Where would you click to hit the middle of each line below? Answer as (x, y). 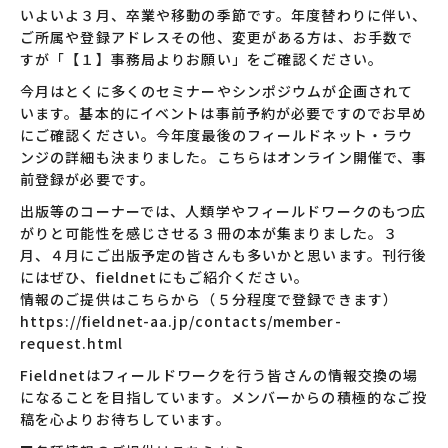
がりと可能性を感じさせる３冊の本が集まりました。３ (209, 233)
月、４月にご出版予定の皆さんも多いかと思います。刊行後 (224, 255)
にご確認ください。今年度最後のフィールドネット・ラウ (217, 135)
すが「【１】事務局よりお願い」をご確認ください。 (201, 59)
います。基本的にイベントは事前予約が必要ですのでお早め (224, 113)
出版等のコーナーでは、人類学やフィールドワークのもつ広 (223, 211)
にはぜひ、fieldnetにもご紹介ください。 (164, 277)
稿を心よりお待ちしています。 (125, 419)
